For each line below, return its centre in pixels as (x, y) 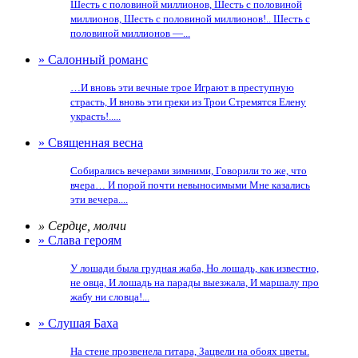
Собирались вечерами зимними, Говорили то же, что (189, 171)
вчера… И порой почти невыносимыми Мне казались (190, 185)
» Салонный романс (93, 60)
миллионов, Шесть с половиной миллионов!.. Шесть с (190, 19)
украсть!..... (95, 116)
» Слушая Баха (78, 323)
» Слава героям (80, 240)
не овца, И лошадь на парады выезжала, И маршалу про (195, 282)
